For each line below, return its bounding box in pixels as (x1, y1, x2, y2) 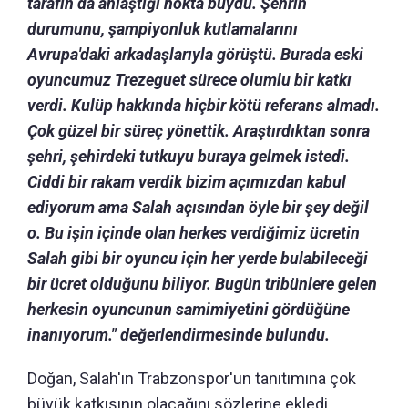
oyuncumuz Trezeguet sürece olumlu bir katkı (27, 69, 352, 89)
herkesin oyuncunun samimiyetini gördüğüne (27, 299, 350, 319)
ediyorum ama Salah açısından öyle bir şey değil (27, 197, 369, 217)
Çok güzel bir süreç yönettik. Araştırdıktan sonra (27, 120, 370, 140)
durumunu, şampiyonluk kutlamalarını (27, 18, 298, 38)
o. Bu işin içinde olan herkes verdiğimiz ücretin (27, 222, 360, 242)
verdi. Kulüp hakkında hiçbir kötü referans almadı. (27, 95, 380, 115)
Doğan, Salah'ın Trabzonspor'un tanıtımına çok (27, 368, 356, 388)
